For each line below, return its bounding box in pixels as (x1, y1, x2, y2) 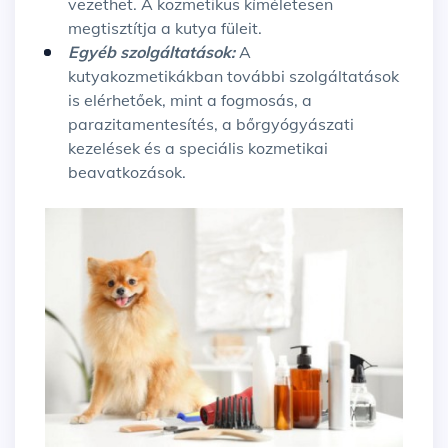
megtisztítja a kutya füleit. (68, 18, 262, 39)
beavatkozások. (68, 162, 186, 183)
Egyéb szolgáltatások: (68, 42, 239, 63)
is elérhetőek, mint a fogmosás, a (68, 90, 312, 111)
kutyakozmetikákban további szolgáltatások (68, 66, 399, 87)
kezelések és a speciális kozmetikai (68, 138, 328, 159)
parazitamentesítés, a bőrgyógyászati (68, 114, 354, 135)
